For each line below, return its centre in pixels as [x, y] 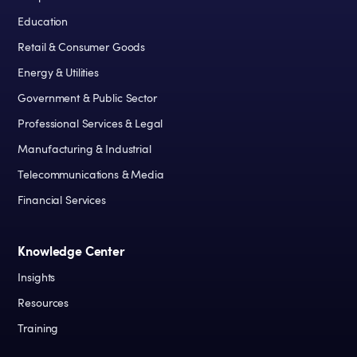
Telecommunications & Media [91, 175]
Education [43, 22]
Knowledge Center [71, 252]
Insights [37, 278]
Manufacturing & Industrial [84, 150]
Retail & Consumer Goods [82, 48]
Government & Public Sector [87, 99]
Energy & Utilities [58, 73]
